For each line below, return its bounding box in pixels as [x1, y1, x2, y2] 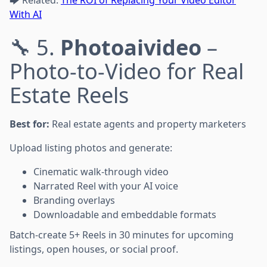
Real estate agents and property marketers [49, 117, 246, 131]
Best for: [10, 117, 49, 131]
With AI [10, 7, 42, 21]
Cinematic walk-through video [33, 164, 169, 178]
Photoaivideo [60, 32, 201, 62]
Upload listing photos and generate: [10, 141, 172, 154]
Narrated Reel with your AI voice [33, 179, 178, 193]
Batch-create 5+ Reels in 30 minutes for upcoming [10, 228, 234, 241]
